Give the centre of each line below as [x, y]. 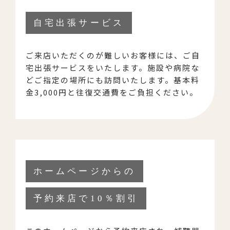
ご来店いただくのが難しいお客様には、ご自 [113, 55]
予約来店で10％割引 [86, 198]
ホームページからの [84, 171]
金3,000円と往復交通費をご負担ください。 [112, 92]
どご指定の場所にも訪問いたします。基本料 [113, 80]
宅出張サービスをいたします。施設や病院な [113, 67]
